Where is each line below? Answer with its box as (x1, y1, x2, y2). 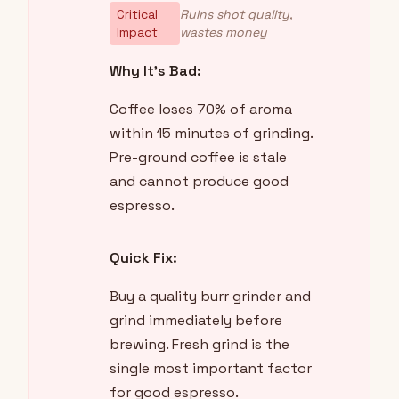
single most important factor (110, 359, 312, 379)
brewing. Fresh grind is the (110, 335, 289, 354)
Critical (117, 6, 158, 23)
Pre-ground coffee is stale (110, 148, 287, 167)
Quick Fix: (110, 248, 177, 268)
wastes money (179, 24, 267, 41)
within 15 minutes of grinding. (110, 124, 313, 143)
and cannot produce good (110, 172, 289, 191)
